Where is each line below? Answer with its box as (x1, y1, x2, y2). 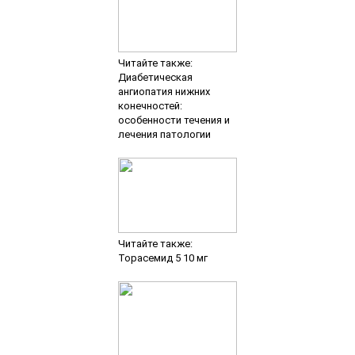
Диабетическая (117, 71, 193, 83)
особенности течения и (117, 113, 230, 126)
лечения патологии (117, 128, 211, 140)
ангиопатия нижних (117, 85, 210, 97)
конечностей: (117, 99, 182, 112)
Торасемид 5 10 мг (117, 251, 208, 264)
